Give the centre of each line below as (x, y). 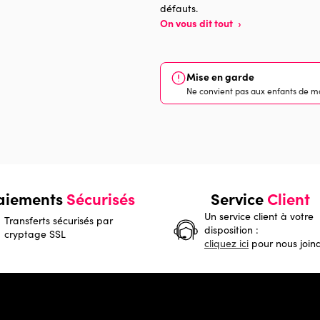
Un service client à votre (259, 216)
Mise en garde (220, 76)
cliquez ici (226, 243)
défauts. (179, 8)
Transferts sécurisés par (59, 220)
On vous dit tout (197, 23)
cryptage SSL (35, 234)
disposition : (231, 230)
